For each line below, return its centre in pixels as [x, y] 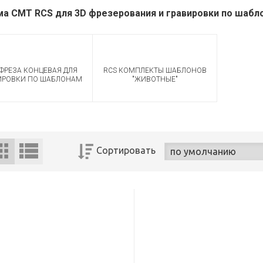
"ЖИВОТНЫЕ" [155, 79]
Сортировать [126, 150]
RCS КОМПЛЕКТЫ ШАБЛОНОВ [155, 70]
